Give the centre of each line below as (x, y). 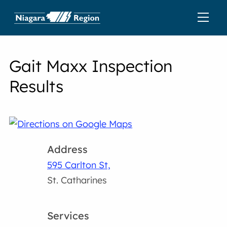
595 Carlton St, (79, 165)
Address (68, 149)
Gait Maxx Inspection (91, 66)
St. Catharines (77, 180)
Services (68, 216)
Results (36, 86)
